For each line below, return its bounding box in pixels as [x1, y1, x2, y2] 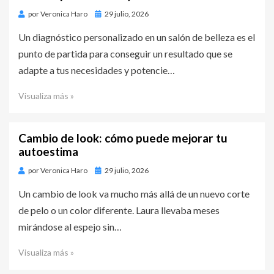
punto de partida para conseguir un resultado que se [18, 47, 232, 59]
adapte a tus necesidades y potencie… [18, 64, 175, 76]
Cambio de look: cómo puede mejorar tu [18, 130, 228, 145]
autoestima [18, 144, 78, 158]
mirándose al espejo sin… [18, 220, 122, 232]
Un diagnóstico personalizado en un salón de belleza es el [18, 31, 255, 43]
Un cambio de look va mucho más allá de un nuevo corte [18, 187, 250, 199]
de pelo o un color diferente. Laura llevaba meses [18, 204, 220, 216]
